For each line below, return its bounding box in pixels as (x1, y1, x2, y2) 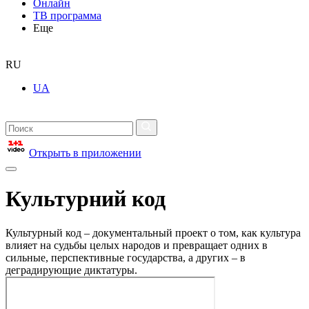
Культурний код (6, 186, 166, 212)
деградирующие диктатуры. (6, 263, 137, 276)
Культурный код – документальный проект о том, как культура (6, 226, 301, 239)
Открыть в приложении (29, 147, 141, 159)
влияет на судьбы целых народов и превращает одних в (6, 239, 268, 251)
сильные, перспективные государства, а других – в (6, 251, 246, 263)
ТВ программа (33, 10, 101, 21)
